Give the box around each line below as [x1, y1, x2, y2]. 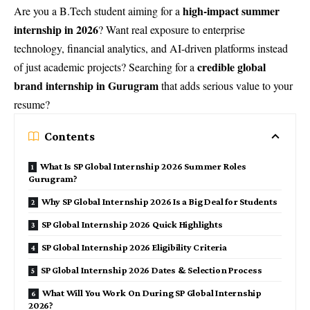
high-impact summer [183, 3, 280, 19]
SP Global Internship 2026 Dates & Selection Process [40, 264, 262, 275]
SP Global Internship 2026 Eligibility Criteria [41, 241, 227, 253]
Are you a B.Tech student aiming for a [14, 3, 183, 18]
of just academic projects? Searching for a [14, 60, 197, 74]
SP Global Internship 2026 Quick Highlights [41, 219, 223, 230]
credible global [197, 59, 266, 75]
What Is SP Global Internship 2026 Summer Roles [39, 161, 246, 172]
